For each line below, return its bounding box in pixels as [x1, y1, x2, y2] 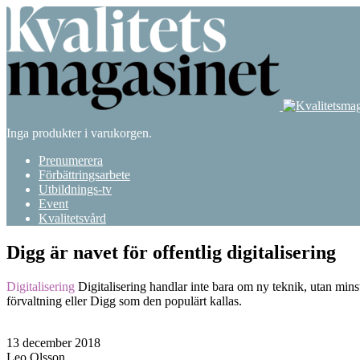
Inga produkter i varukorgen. [6, 126, 152, 140]
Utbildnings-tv [39, 182, 112, 196]
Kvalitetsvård [39, 211, 106, 225]
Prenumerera [39, 153, 103, 167]
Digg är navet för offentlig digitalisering [6, 241, 336, 263]
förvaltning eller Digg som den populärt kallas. [6, 293, 242, 308]
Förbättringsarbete [39, 168, 130, 182]
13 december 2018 [6, 335, 100, 350]
